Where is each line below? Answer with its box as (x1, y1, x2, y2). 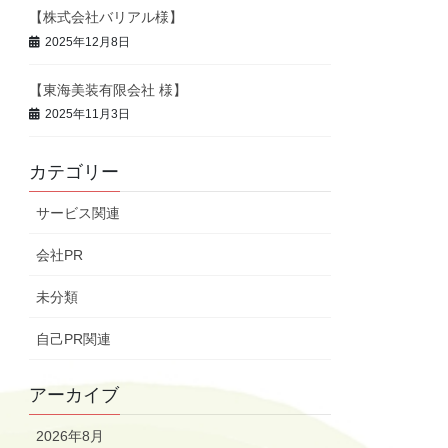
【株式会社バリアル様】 (29, 9, 184, 26)
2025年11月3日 (45, 107, 131, 122)
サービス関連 (36, 205, 121, 222)
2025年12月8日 (45, 34, 131, 49)
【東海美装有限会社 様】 (29, 81, 188, 98)
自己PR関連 (36, 331, 112, 348)
